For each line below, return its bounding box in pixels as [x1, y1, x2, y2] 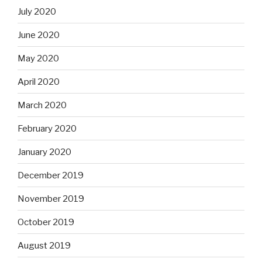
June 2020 [18, 29, 60, 40]
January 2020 [18, 146, 71, 157]
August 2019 [18, 240, 71, 251]
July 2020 [18, 6, 56, 17]
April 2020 [18, 76, 60, 87]
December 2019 [18, 170, 84, 181]
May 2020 [18, 53, 59, 64]
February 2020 [18, 123, 77, 134]
